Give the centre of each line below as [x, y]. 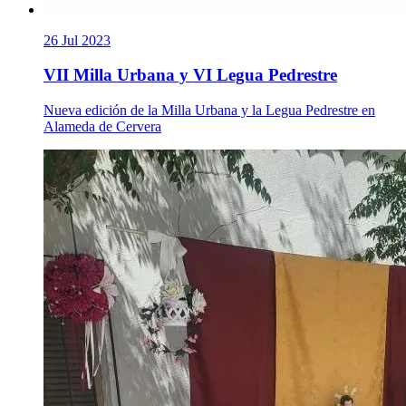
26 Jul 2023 [77, 40]
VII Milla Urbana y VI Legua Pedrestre [190, 75]
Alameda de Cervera [102, 127]
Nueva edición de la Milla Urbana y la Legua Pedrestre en [209, 111]
